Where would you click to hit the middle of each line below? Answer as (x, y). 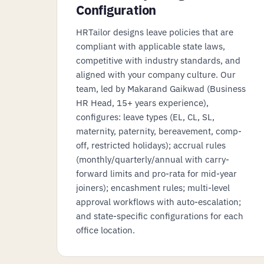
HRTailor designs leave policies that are (155, 32)
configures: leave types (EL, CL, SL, (145, 117)
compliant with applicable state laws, (151, 46)
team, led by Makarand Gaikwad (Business (161, 88)
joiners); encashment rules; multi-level (153, 187)
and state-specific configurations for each (160, 216)
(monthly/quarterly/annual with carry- (153, 159)
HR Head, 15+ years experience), (142, 103)
